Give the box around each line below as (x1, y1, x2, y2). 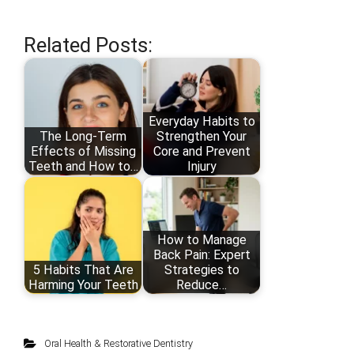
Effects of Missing (30, 143, 136, 159)
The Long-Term (40, 128, 126, 144)
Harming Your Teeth (28, 277, 138, 292)
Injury (186, 158, 217, 174)
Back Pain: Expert (153, 247, 250, 262)
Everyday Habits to (148, 113, 255, 129)
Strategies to (164, 262, 239, 277)
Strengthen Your (156, 128, 247, 144)
